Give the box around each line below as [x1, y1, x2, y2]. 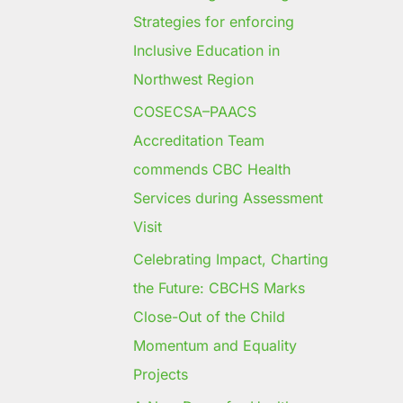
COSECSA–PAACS [133, 103, 256, 121]
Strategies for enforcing [133, 13, 294, 31]
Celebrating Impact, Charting [133, 250, 328, 269]
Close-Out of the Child [133, 308, 285, 327]
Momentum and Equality [133, 336, 297, 355]
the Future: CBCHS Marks [133, 279, 305, 298]
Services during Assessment [133, 189, 323, 208]
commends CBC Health [133, 160, 291, 179]
